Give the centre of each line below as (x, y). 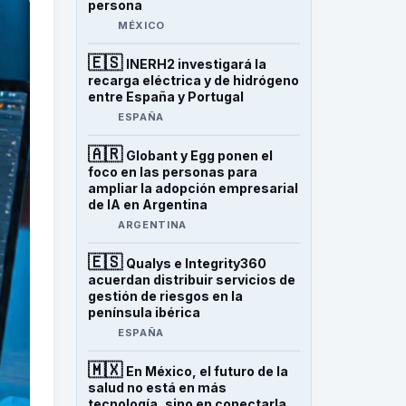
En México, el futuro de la (207, 371)
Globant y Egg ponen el (199, 155)
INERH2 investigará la (196, 64)
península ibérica (144, 312)
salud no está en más (157, 387)
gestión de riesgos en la (165, 296)
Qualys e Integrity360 (196, 263)
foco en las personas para (173, 172)
